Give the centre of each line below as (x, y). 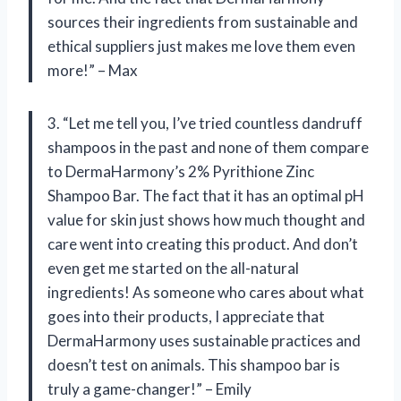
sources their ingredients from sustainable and (203, 22)
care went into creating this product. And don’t (203, 244)
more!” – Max (93, 70)
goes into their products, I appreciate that (186, 316)
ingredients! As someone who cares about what (206, 292)
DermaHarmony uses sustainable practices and (204, 341)
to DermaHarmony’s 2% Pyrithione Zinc (181, 171)
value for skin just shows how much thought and (206, 220)
